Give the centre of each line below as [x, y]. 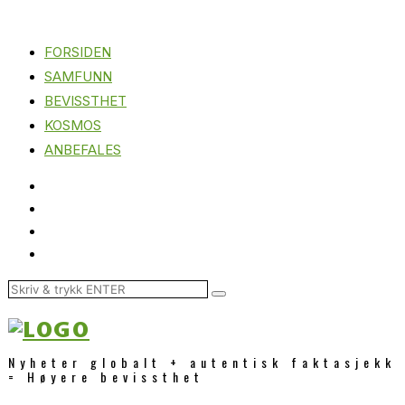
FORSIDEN [78, 52]
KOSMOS [73, 125]
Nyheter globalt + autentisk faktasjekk [202, 362]
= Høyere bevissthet [106, 376]
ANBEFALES [83, 150]
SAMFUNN [78, 76]
